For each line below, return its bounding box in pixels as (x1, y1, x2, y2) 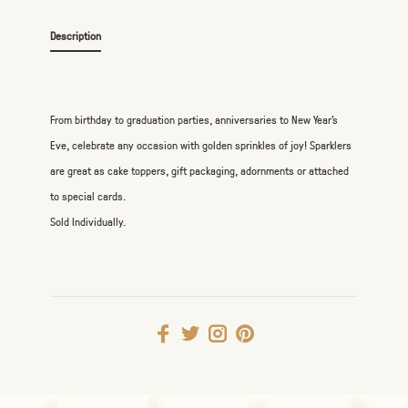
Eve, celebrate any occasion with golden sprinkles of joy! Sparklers (50, 138, 352, 153)
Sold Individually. (50, 214, 126, 229)
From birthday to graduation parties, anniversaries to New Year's (50, 112, 338, 127)
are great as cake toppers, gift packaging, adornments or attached (50, 163, 349, 178)
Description (50, 28, 101, 44)
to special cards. (50, 189, 126, 204)
